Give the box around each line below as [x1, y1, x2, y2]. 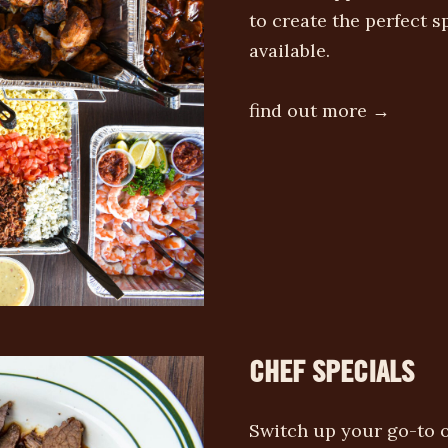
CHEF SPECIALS [249, 352, 414, 389]
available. [249, 39, 330, 62]
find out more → [249, 99, 390, 122]
